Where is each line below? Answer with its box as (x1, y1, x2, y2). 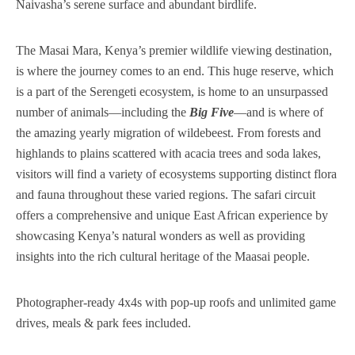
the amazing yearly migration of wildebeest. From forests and (16, 126, 321, 140)
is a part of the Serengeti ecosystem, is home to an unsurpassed (16, 85, 328, 99)
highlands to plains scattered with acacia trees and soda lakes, (16, 147, 321, 161)
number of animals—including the (16, 105, 189, 120)
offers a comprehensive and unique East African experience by (16, 208, 328, 223)
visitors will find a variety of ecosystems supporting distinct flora (16, 167, 337, 181)
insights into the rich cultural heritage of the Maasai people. (16, 250, 310, 264)
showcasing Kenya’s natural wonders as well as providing (16, 229, 305, 243)
